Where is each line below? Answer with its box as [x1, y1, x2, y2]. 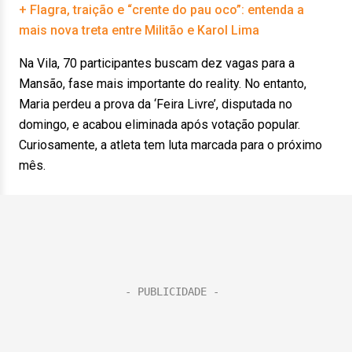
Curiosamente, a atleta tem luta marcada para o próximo [19, 137, 322, 152]
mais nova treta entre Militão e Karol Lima [19, 23, 259, 38]
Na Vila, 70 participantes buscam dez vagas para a [19, 56, 295, 71]
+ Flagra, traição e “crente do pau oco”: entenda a [19, 2, 304, 17]
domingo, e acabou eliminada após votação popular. [19, 117, 300, 132]
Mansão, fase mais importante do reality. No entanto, [19, 76, 306, 91]
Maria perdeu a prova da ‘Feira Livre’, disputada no [19, 97, 292, 112]
